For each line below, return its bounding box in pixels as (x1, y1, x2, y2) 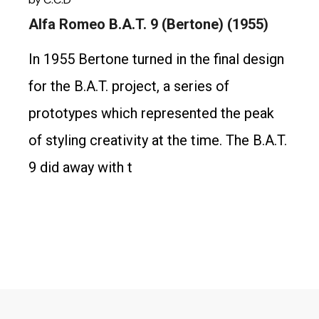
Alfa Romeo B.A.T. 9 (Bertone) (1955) (28, 15, 269, 33)
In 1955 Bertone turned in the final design (28, 50, 285, 68)
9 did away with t (28, 158, 133, 176)
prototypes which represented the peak (28, 104, 275, 122)
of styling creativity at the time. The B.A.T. (28, 131, 288, 149)
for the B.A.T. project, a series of (28, 77, 230, 95)
